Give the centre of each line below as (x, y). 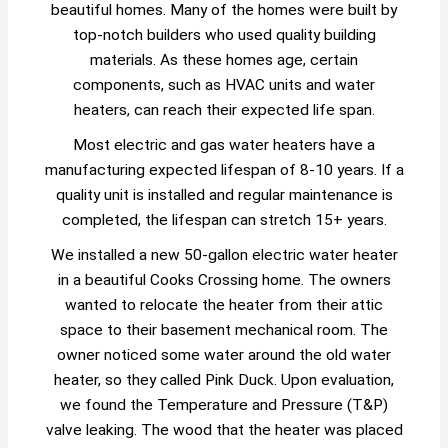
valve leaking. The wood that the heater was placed (224, 429)
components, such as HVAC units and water (224, 85)
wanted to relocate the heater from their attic (224, 304)
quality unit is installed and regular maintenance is (224, 195)
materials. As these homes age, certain (224, 60)
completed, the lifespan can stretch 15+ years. (224, 220)
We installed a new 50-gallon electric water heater (224, 254)
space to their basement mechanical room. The (224, 329)
